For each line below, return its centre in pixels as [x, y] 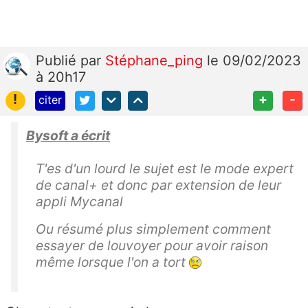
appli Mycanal [79, 201]
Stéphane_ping [156, 60]
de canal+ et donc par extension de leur [158, 185]
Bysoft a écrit [68, 135]
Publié [58, 60]
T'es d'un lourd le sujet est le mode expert [165, 168]
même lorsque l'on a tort [112, 262]
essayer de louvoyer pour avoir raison [152, 245]
